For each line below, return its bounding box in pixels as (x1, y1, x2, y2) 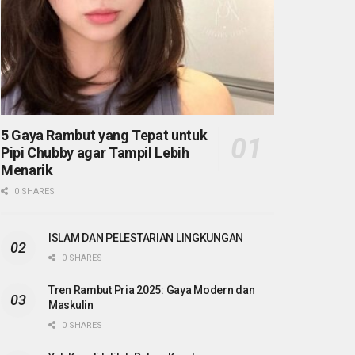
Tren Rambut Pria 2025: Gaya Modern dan (48, 284, 255, 297)
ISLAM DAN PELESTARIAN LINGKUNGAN (48, 231, 244, 245)
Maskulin (48, 299, 94, 312)
